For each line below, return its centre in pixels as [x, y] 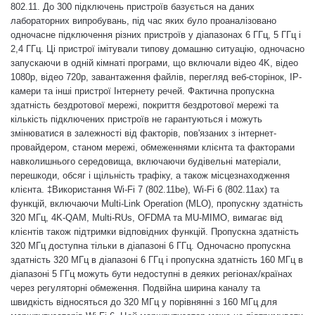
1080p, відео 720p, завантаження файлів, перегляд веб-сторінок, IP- [156, 77]
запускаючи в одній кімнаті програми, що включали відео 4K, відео [154, 63]
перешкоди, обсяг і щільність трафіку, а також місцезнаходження [150, 175]
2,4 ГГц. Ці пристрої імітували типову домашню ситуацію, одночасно [157, 49]
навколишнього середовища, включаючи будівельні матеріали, [146, 161]
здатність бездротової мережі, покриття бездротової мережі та [144, 105]
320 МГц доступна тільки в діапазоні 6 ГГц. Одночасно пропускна [150, 245]
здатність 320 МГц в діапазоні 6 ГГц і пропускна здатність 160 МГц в [157, 259]
